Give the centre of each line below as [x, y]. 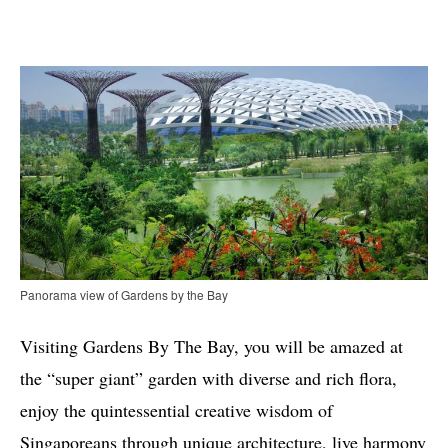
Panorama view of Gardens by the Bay [124, 294]
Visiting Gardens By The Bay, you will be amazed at [211, 345]
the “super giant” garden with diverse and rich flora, [208, 377]
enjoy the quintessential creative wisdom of [176, 409]
